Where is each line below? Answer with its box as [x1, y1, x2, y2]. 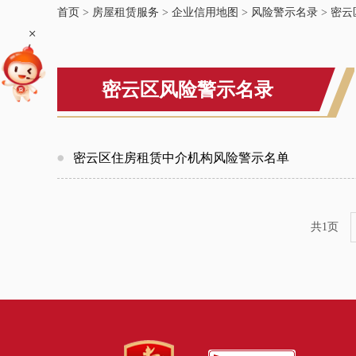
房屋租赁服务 [92, 6, 159, 18]
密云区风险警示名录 [102, 79, 273, 100]
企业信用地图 [172, 6, 238, 18]
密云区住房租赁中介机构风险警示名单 [73, 150, 289, 164]
